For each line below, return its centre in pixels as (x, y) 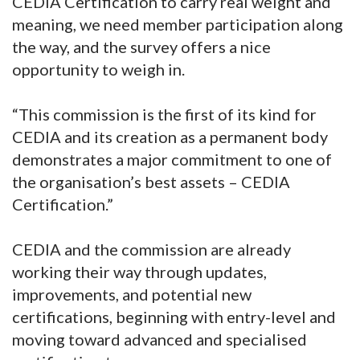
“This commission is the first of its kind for (164, 115)
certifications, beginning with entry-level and (174, 317)
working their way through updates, (139, 272)
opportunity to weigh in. (100, 70)
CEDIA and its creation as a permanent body (170, 137)
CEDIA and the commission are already (151, 250)
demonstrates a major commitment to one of (172, 160)
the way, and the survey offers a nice (141, 47)
